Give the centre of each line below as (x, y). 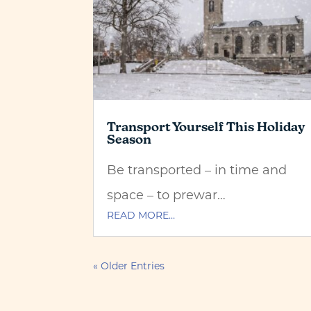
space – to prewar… (167, 195)
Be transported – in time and (197, 170)
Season (129, 140)
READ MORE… (141, 215)
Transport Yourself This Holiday (206, 127)
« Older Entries (129, 266)
